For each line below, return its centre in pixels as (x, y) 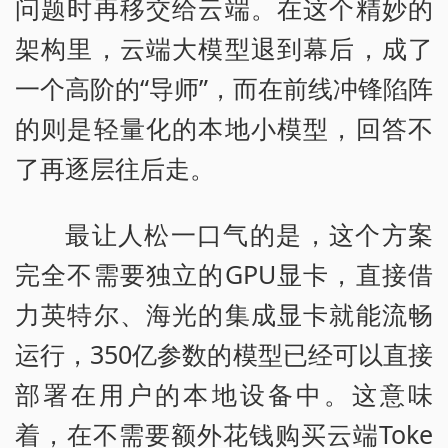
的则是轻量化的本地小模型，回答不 (224, 127)
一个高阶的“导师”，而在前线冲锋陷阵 (224, 87)
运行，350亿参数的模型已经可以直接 (224, 353)
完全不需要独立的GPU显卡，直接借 (224, 273)
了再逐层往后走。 (115, 167)
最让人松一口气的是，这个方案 (249, 233)
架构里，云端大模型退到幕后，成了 (224, 47)
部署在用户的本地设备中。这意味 (224, 393)
